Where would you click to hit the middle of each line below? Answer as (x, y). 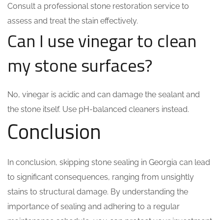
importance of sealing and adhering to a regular (94, 206)
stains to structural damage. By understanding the (98, 192)
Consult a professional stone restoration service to (98, 6)
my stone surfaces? (80, 65)
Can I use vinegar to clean (102, 41)
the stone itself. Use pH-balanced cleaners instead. (98, 109)
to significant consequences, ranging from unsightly (101, 177)
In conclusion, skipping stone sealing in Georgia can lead (109, 162)
